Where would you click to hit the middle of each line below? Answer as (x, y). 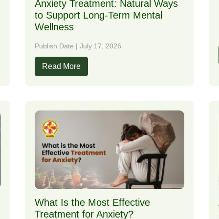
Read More (61, 66)
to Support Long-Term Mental (98, 15)
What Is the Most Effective (92, 202)
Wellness (54, 27)
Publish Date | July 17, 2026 (78, 46)
